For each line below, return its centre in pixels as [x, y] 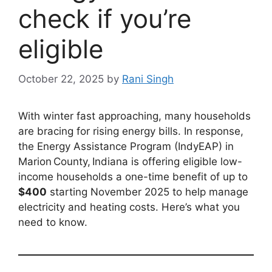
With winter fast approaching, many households [134, 116]
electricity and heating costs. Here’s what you [129, 207]
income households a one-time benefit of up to [133, 176]
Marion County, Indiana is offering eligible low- [130, 161]
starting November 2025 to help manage [148, 192]
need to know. [53, 222]
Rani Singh [148, 79]
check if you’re [105, 19]
